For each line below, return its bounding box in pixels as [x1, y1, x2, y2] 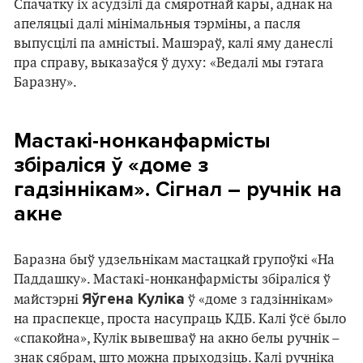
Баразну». [14, 75, 77, 92]
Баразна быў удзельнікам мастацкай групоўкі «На [14, 252, 335, 269]
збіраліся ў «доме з [14, 152, 208, 178]
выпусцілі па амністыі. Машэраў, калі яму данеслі [14, 36, 333, 53]
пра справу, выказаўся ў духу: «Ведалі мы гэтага [14, 55, 324, 72]
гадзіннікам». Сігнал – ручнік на [14, 177, 342, 203]
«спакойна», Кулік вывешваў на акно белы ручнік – [14, 331, 340, 348]
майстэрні [14, 292, 82, 309]
